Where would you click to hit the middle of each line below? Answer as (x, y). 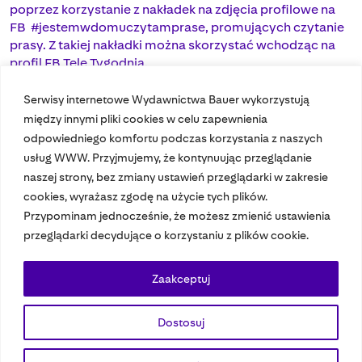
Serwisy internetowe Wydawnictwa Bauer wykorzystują (166, 99)
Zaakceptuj (181, 278)
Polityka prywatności (64, 351)
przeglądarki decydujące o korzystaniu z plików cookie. (166, 235)
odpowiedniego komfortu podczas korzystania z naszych (173, 138)
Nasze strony (80, 269)
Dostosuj (181, 322)
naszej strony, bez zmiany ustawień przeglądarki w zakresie (176, 177)
